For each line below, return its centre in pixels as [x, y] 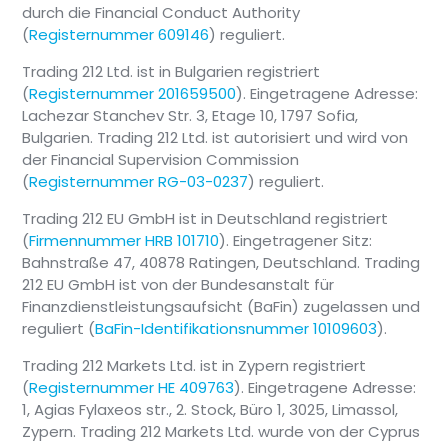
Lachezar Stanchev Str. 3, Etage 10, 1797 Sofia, [190, 116]
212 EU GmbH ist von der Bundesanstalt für [178, 285]
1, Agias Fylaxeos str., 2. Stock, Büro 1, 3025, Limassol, [210, 410]
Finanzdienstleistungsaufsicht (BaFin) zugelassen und [221, 307]
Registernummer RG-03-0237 [139, 182]
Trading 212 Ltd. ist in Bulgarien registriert [171, 72]
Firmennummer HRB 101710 [124, 241]
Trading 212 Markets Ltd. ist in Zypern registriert [194, 366]
